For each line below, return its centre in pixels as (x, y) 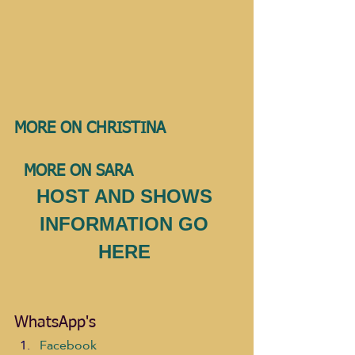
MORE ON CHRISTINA (123, 129)
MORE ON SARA (81, 172)
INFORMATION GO (127, 224)
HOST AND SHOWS (127, 197)
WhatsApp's (55, 323)
